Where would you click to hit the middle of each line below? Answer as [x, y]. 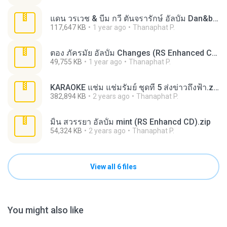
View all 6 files [113, 167]
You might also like [46, 210]
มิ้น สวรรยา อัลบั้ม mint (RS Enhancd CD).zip [130, 122]
